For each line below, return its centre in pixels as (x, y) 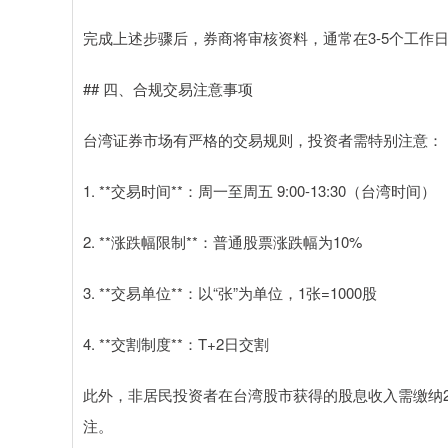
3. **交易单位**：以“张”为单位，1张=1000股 (230, 292)
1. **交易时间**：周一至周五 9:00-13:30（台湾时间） (259, 190)
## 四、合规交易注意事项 (168, 88)
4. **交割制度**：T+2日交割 (176, 343)
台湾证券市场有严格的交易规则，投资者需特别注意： (263, 139)
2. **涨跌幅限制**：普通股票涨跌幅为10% (222, 241)
